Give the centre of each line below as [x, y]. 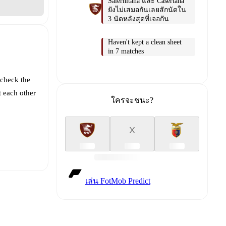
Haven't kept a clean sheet [145, 42]
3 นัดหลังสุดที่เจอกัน [138, 19]
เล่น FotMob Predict [118, 181]
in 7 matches [126, 51]
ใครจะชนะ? [132, 100]
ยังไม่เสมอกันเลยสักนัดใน [147, 10]
